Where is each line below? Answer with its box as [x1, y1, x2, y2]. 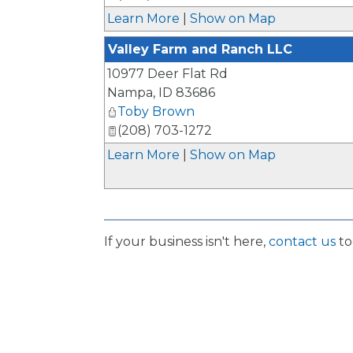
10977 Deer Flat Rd [107, 66, 228, 81]
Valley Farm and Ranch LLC [108, 42, 292, 57]
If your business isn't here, [104, 234, 269, 249]
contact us [269, 234, 336, 249]
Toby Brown [117, 104, 195, 119]
